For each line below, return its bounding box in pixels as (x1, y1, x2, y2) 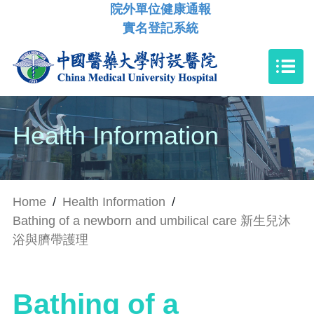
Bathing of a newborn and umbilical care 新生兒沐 (13, 213, 291, 228)
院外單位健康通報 (110, 2, 211, 16)
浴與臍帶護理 (13, 232, 88, 247)
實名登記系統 (123, 21, 198, 35)
